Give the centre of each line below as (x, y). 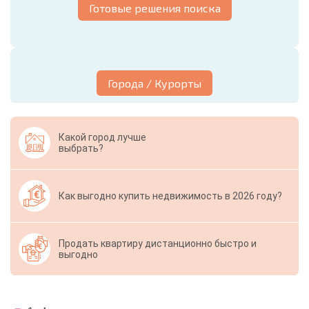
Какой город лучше (102, 137)
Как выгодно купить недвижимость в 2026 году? (170, 196)
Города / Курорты (154, 83)
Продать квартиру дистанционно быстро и (158, 243)
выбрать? (81, 148)
